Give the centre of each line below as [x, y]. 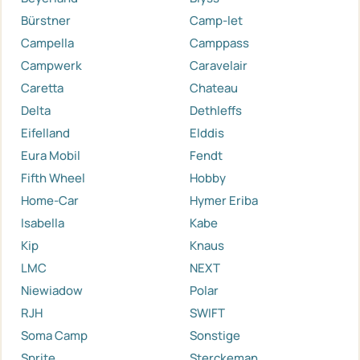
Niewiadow [52, 290]
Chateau [214, 88]
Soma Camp [54, 335]
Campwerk [51, 65]
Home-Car [50, 200]
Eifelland [45, 133]
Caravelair [219, 65]
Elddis [207, 133]
